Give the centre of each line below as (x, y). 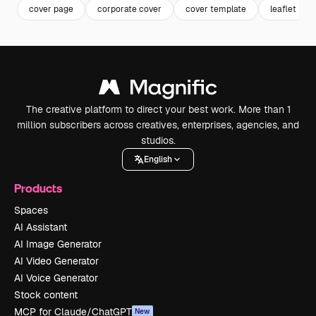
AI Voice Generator (56, 278)
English (158, 159)
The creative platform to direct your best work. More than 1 (158, 109)
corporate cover (129, 9)
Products (38, 188)
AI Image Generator (58, 244)
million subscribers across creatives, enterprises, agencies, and (158, 125)
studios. (158, 140)
